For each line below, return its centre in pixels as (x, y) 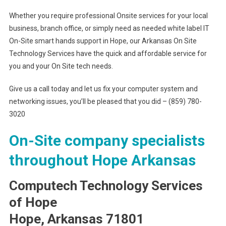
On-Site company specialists (107, 140)
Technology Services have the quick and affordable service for (108, 53)
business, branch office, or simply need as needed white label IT (109, 28)
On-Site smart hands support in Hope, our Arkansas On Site (103, 41)
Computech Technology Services (106, 186)
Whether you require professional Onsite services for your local (108, 16)
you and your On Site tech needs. (61, 66)
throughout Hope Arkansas (102, 160)
